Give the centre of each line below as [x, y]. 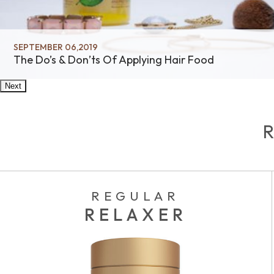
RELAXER [135, 214]
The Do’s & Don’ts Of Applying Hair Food [114, 60]
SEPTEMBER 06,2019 [56, 47]
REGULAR [136, 195]
